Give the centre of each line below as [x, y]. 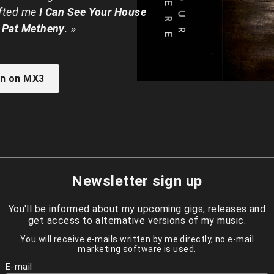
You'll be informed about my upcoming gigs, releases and [137, 209]
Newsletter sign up [137, 181]
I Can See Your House [93, 12]
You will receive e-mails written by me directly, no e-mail [137, 239]
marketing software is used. [137, 249]
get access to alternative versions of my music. [137, 220]
